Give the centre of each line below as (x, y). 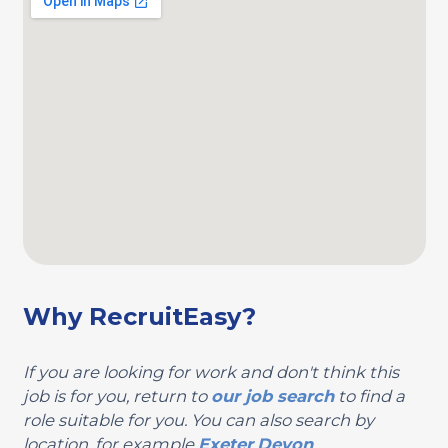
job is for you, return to (116, 395)
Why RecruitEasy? (139, 316)
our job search (272, 395)
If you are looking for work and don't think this (210, 371)
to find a (369, 395)
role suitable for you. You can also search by (198, 419)
